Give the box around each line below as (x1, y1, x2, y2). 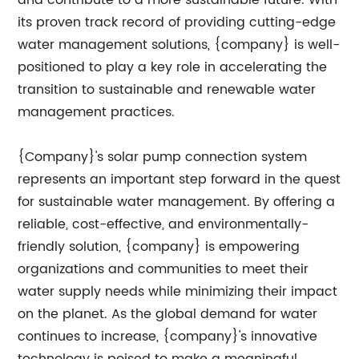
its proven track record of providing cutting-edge (18, 12, 337, 33)
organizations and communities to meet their (18, 259, 309, 280)
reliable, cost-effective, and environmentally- (18, 214, 309, 235)
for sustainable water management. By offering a (18, 192, 336, 212)
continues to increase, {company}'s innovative (18, 326, 318, 347)
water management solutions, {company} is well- (18, 34, 341, 55)
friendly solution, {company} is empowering (18, 236, 301, 257)
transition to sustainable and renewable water (18, 79, 317, 100)
